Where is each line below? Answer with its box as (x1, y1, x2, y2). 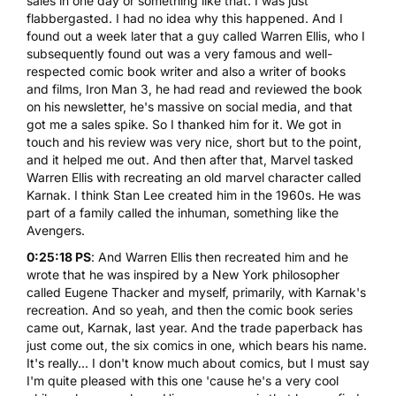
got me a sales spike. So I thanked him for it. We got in (27, 116, 341, 132)
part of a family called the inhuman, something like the (27, 204, 339, 220)
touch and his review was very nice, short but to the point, (27, 133, 362, 149)
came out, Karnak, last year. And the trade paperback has (27, 319, 362, 335)
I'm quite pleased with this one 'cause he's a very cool (27, 372, 339, 388)
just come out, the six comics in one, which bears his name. (27, 337, 367, 353)
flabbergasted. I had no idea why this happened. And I (27, 10, 343, 26)
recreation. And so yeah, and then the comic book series (27, 301, 353, 317)
